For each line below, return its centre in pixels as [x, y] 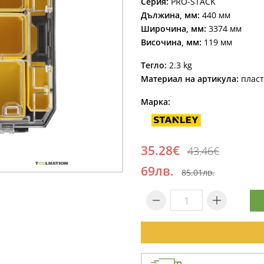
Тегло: [154, 65]
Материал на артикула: [190, 79]
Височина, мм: [171, 42]
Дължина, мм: [170, 15]
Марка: [156, 102]
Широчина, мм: [174, 29]
